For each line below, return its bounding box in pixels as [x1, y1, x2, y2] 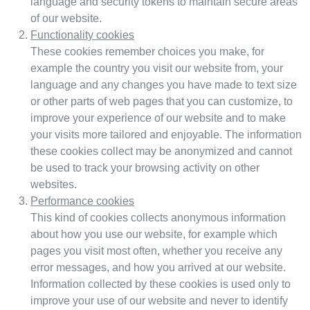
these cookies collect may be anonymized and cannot [30, 145, 292, 157]
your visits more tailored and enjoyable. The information [30, 128, 302, 140]
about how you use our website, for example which [30, 228, 277, 240]
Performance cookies [30, 194, 134, 207]
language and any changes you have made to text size [30, 78, 297, 91]
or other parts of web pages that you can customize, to [30, 95, 293, 107]
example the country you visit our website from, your [30, 62, 283, 74]
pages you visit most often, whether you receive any [30, 244, 282, 257]
